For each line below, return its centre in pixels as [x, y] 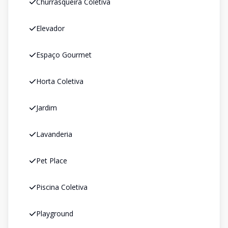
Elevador [50, 28]
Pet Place [52, 161]
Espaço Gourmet [64, 55]
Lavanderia [54, 134]
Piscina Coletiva [62, 187]
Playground [55, 213]
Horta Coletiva [60, 81]
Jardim [47, 108]
